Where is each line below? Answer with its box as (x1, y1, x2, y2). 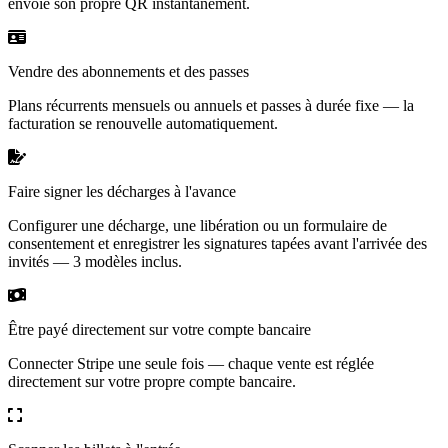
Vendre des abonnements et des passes (8, 62, 249, 80)
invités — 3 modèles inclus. (8, 252, 182, 270)
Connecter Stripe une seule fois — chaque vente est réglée (8, 354, 374, 372)
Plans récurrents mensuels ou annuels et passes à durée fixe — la (8, 96, 414, 114)
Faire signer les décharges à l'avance (8, 182, 236, 200)
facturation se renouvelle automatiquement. (8, 114, 278, 132)
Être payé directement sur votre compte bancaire (8, 320, 311, 338)
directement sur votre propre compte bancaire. (8, 372, 296, 390)
